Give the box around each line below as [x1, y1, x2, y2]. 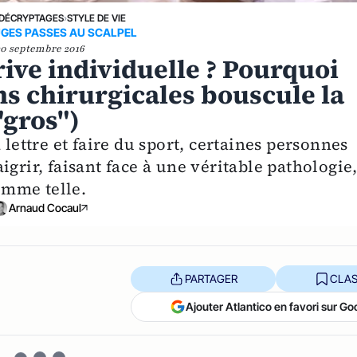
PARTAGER [184, 271, 237, 285]
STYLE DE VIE [66, 11, 126, 24]
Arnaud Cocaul [8, 201, 81, 215]
